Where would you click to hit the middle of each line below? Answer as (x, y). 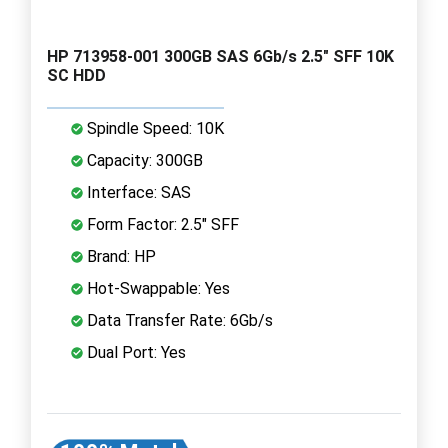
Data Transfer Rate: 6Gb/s (178, 320)
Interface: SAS (137, 192)
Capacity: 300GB (143, 160)
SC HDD (76, 75)
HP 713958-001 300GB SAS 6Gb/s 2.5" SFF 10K (220, 56)
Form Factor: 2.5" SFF (161, 224)
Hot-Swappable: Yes (156, 288)
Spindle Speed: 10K (153, 128)
